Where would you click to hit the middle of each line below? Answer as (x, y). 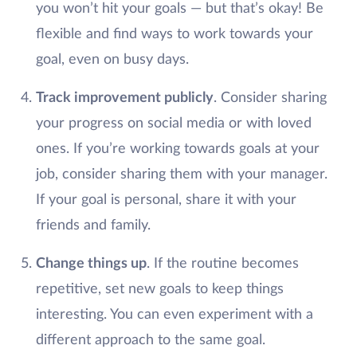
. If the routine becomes (222, 264)
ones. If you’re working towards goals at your (177, 149)
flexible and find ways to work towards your (174, 34)
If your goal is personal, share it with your (166, 200)
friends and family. (93, 226)
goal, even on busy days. (112, 60)
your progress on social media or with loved (173, 124)
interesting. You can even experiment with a (174, 315)
